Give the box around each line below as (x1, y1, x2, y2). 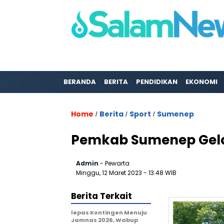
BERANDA (63, 77, 96, 86)
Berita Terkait (71, 190, 132, 202)
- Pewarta (100, 159, 129, 167)
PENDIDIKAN (136, 77, 177, 86)
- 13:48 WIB (143, 168, 176, 177)
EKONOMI (185, 77, 217, 86)
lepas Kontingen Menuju (71, 208, 147, 216)
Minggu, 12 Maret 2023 (76, 168, 143, 177)
